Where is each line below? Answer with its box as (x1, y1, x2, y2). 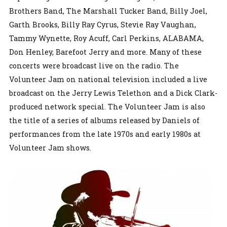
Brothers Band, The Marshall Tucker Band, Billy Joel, (9, 6, 207, 16)
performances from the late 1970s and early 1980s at (9, 129, 201, 139)
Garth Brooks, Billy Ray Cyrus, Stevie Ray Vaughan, (9, 19, 196, 29)
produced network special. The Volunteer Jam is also (9, 101, 205, 111)
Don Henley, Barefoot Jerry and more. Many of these (9, 47, 202, 57)
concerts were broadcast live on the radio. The (9, 60, 179, 70)
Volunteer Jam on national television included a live (9, 74, 207, 84)
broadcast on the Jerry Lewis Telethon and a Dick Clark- (9, 88, 217, 98)
